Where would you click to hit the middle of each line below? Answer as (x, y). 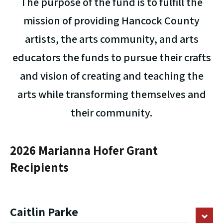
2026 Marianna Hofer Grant (84, 151)
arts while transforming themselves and (111, 94)
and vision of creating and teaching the (111, 76)
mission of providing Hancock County (111, 21)
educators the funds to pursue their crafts (111, 57)
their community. (111, 113)
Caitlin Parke (44, 212)
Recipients (39, 167)
